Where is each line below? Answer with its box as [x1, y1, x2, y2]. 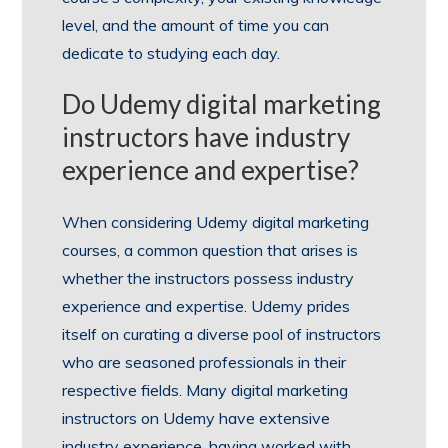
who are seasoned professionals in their [62, 351, 347, 372]
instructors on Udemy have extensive [62, 407, 331, 428]
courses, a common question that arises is [62, 239, 359, 260]
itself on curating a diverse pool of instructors [62, 323, 382, 344]
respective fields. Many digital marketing [62, 379, 349, 400]
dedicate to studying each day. [62, 42, 281, 63]
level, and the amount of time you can [62, 14, 330, 35]
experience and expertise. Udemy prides [62, 295, 351, 316]
